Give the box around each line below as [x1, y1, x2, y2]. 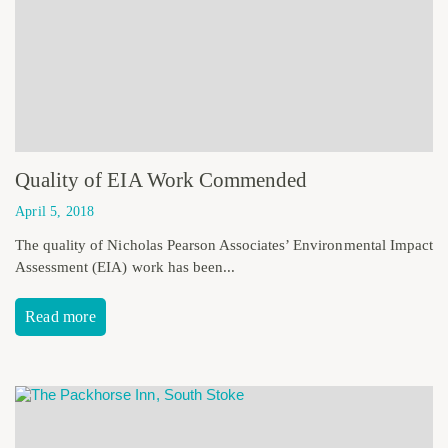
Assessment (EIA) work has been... [15, 259, 235, 276]
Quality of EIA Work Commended [15, 168, 308, 193]
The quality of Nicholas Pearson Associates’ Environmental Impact [15, 237, 433, 254]
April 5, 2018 [15, 204, 95, 220]
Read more [25, 308, 96, 326]
